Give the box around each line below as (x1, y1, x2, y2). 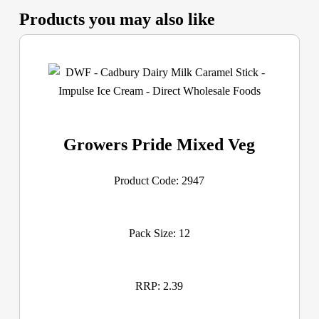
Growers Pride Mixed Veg (63, 135, 256, 155)
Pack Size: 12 (128, 227, 190, 240)
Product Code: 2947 (114, 174, 205, 187)
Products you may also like (19, 9, 215, 28)
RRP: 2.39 (135, 280, 184, 293)
